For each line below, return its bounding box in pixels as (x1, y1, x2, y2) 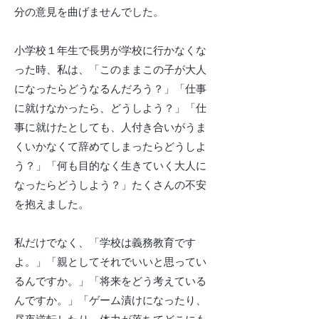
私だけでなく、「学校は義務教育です (14, 236, 196, 250)
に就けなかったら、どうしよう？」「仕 (14, 101, 206, 115)
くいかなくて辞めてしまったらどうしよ (14, 140, 206, 154)
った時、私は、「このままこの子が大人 (14, 63, 206, 77)
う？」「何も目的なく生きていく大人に (14, 159, 206, 173)
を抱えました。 (14, 197, 89, 211)
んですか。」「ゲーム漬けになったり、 (14, 293, 206, 308)
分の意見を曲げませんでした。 (14, 5, 164, 19)
